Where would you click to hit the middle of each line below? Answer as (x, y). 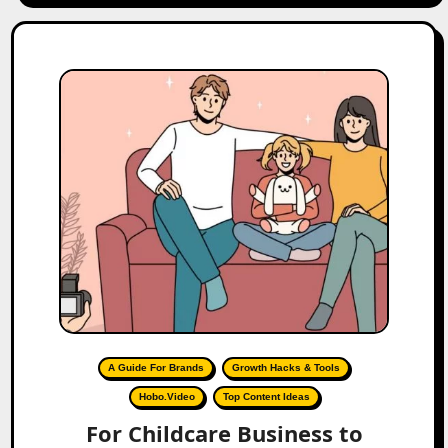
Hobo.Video (166, 396)
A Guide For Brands (156, 367)
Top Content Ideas (266, 396)
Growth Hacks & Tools (286, 367)
